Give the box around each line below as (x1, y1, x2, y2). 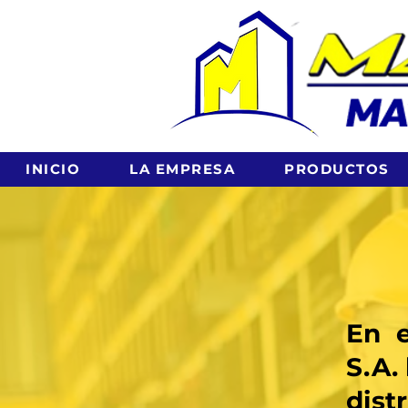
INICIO (25, 159, 80, 178)
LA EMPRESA (129, 159, 235, 178)
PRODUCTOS (284, 159, 390, 178)
